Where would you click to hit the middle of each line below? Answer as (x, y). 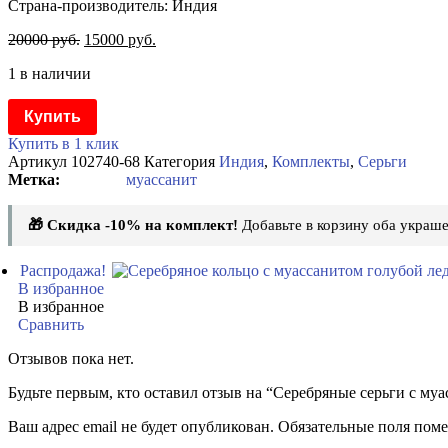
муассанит (161, 179)
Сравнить (50, 324)
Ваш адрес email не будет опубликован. (141, 426)
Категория (179, 161)
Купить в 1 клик (63, 143)
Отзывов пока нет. (71, 358)
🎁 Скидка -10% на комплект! (133, 224)
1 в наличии (49, 73)
